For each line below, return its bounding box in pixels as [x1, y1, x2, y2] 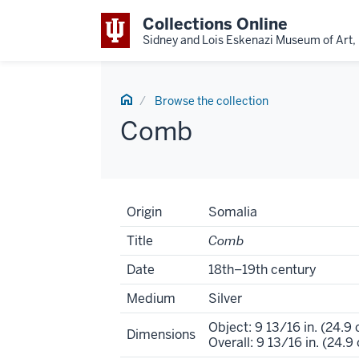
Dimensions [127, 326, 196, 343]
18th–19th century [208, 261, 317, 278]
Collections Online [143, 13, 288, 34]
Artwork [119, 196, 167, 213]
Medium [127, 290, 175, 307]
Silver [208, 290, 242, 307]
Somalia [208, 204, 257, 220]
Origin [127, 204, 162, 220]
